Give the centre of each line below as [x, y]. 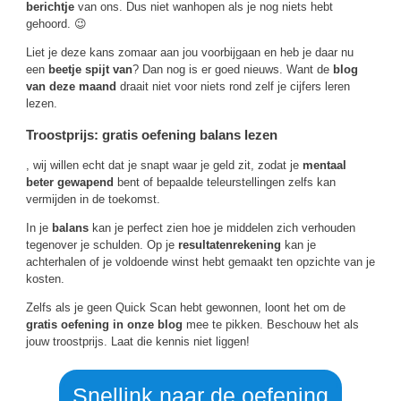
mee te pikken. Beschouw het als [271, 324]
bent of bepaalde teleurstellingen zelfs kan [225, 182]
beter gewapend [70, 182]
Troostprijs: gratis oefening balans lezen [152, 134]
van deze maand [71, 87]
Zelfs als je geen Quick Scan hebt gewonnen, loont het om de [186, 307]
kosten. [45, 278]
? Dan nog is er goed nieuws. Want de [233, 70]
